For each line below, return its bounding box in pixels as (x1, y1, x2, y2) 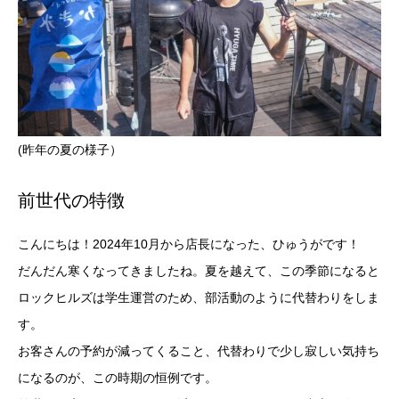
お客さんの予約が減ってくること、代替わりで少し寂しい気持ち (18, 344, 379, 359)
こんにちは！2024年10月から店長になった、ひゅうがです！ (18, 237, 360, 252)
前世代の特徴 (18, 191, 125, 211)
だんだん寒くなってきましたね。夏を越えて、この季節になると (18, 264, 379, 279)
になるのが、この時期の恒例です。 (18, 370, 217, 386)
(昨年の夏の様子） (18, 142, 122, 158)
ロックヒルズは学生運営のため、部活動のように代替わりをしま (18, 290, 379, 305)
